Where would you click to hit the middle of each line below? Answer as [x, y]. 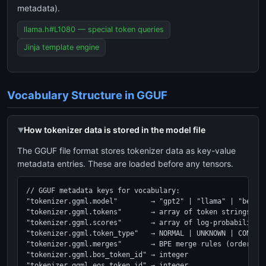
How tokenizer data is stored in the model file [115, 130]
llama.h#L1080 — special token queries [94, 29]
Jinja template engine [61, 47]
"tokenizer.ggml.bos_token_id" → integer [107, 255]
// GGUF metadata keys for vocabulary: [103, 191]
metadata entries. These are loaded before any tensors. [125, 164]
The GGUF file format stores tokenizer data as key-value [126, 151]
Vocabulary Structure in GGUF [87, 95]
